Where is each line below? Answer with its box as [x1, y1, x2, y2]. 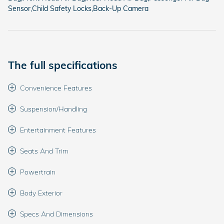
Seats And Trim [20, 146, 68, 155]
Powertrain [20, 167, 55, 176]
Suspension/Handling [20, 104, 87, 113]
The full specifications [8, 58, 117, 71]
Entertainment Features [20, 125, 96, 134]
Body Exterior [20, 188, 62, 197]
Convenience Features [20, 83, 92, 92]
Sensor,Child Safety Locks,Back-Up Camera [8, 3, 148, 13]
